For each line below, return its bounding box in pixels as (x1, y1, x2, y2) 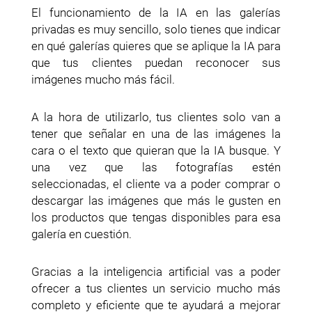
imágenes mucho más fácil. (31, 72, 175, 86)
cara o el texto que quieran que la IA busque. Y (31, 143, 281, 157)
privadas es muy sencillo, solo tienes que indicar (31, 22, 281, 36)
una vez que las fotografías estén (31, 159, 281, 174)
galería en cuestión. (31, 226, 132, 241)
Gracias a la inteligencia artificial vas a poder (31, 264, 281, 279)
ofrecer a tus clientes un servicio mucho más (31, 281, 281, 295)
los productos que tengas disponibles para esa (31, 210, 281, 224)
